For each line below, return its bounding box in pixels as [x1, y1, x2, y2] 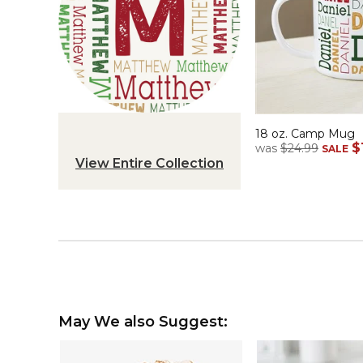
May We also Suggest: [58, 313, 228, 331]
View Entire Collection [75, 156, 224, 172]
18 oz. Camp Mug [255, 126, 355, 142]
